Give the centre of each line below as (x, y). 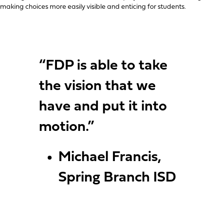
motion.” (67, 127)
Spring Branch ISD (117, 178)
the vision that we (97, 86)
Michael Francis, (110, 157)
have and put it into (103, 107)
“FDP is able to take (103, 66)
